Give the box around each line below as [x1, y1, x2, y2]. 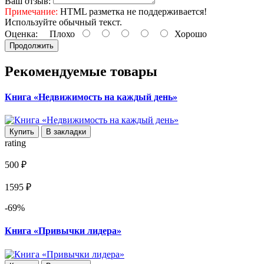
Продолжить [9, 41, 54, 50]
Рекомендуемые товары [5, 63, 157, 79]
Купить [9, 127, 34, 137]
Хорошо [170, 28, 207, 39]
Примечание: [5, 6, 58, 16]
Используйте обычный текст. [5, 16, 122, 27]
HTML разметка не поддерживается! [58, 6, 207, 16]
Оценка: [5, 28, 38, 39]
